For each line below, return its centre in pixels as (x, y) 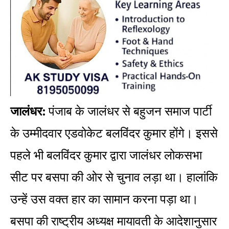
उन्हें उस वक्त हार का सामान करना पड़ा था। (104, 199)
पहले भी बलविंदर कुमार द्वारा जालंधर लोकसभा (106, 155)
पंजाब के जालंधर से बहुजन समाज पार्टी (129, 111)
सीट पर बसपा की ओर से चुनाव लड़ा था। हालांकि (114, 177)
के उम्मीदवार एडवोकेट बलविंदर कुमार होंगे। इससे (114, 133)
